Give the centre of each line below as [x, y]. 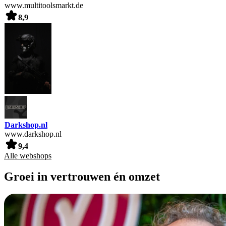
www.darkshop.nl [33, 134]
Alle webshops [28, 155]
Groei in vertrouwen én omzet [82, 177]
